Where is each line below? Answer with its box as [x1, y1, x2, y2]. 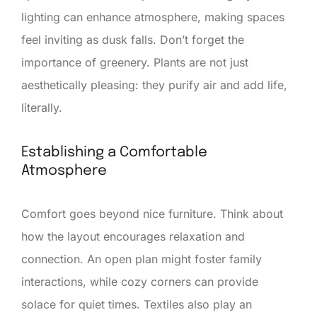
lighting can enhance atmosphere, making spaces [21, 9, 284, 24]
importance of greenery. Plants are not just [21, 54, 248, 69]
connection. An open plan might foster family [21, 251, 262, 266]
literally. [21, 100, 62, 115]
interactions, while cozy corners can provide [21, 274, 258, 289]
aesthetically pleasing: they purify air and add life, [21, 77, 287, 92]
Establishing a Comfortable [21, 144, 207, 160]
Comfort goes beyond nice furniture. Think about [21, 206, 283, 221]
